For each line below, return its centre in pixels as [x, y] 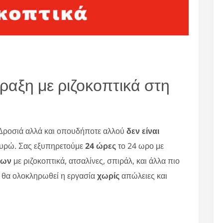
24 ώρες [101, 146]
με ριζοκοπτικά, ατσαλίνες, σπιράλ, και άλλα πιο [96, 161]
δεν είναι [143, 131]
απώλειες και [143, 175]
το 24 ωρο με [140, 146]
